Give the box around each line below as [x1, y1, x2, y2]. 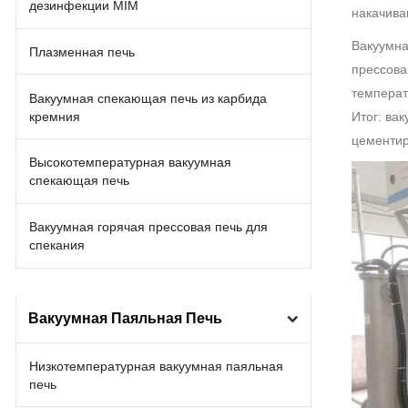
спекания [29, 238, 86, 253]
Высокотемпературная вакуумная [29, 155, 232, 170]
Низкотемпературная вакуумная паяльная [29, 358, 284, 373]
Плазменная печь [29, 44, 136, 59]
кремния [29, 108, 81, 124]
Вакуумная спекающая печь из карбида [29, 90, 268, 106]
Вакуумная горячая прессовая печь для [29, 219, 269, 235]
